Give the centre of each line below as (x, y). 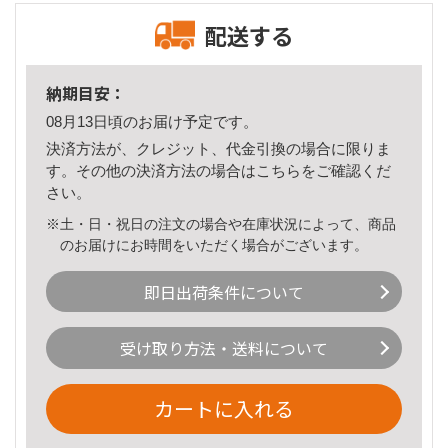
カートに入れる (224, 408)
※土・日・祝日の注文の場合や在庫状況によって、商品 (221, 223)
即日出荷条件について (224, 291)
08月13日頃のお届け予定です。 (152, 122)
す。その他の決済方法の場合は (151, 170)
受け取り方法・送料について (224, 348)
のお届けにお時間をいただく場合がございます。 (214, 244)
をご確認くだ (346, 170)
